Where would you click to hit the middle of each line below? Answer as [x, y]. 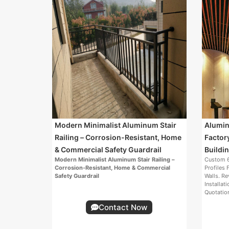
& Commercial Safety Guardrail [108, 149]
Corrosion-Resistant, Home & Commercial [112, 167]
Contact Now [123, 207]
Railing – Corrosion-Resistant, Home [118, 137]
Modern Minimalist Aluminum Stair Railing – [115, 159]
